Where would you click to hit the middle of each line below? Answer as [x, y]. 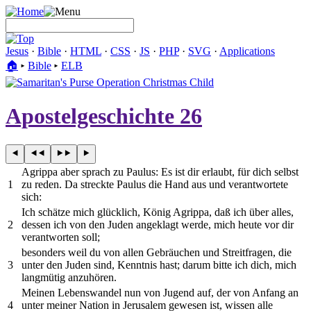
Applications [247, 51]
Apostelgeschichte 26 [104, 116]
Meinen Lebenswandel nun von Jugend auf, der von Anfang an [160, 292]
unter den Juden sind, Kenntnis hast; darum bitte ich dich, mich [159, 264]
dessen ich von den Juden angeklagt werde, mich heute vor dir [158, 224]
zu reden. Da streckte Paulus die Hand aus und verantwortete [155, 184]
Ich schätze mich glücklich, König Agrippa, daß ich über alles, [158, 212]
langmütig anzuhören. [69, 277]
